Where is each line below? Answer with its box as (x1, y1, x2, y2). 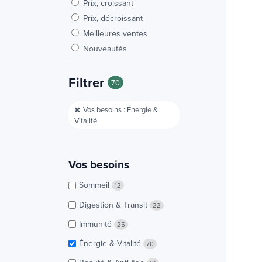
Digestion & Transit (79, 198, 150, 211)
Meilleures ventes (83, 27, 147, 39)
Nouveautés (83, 42, 127, 54)
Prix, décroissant (83, 12, 143, 24)
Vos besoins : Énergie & (83, 104, 158, 115)
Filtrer (68, 73, 108, 92)
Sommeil (79, 179, 112, 191)
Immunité (79, 218, 114, 230)
